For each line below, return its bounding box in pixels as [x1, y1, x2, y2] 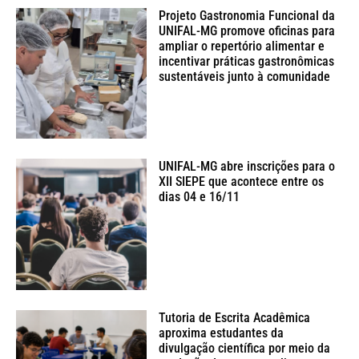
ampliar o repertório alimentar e [159, 38, 325, 54]
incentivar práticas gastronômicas [159, 54, 335, 70]
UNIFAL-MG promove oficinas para [159, 23, 336, 39]
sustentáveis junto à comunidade [159, 69, 331, 85]
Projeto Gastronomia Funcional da [159, 8, 336, 24]
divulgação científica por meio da [159, 340, 331, 356]
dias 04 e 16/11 [159, 189, 240, 205]
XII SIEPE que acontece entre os [159, 174, 325, 190]
